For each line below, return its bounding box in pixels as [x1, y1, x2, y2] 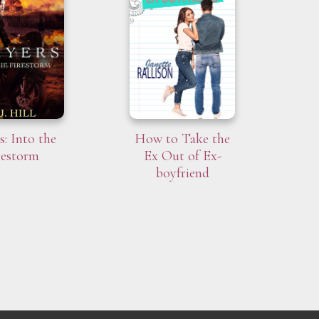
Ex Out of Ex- [143, 147, 221, 165]
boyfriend [155, 164, 209, 182]
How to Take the [135, 130, 230, 148]
